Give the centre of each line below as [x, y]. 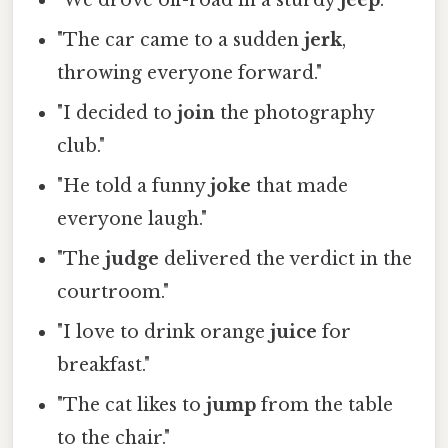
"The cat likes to [132, 405]
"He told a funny [134, 186]
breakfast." [104, 365]
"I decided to [117, 113]
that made [300, 186]
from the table [325, 405]
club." [81, 146]
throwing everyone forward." [190, 73]
